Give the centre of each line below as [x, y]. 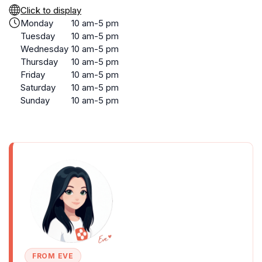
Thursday [39, 62]
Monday [37, 23]
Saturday [38, 87]
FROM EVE [53, 256]
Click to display [51, 10]
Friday [33, 75]
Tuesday [38, 36]
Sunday [35, 100]
